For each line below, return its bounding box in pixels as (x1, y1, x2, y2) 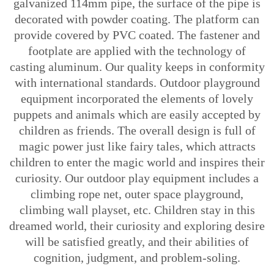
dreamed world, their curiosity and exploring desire (9, 219, 265, 232)
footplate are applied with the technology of (28, 44, 246, 57)
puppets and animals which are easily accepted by (13, 108, 261, 121)
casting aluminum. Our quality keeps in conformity (9, 60, 265, 73)
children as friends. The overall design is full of (18, 124, 256, 137)
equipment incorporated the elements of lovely (21, 92, 253, 105)
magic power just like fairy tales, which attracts (18, 139, 256, 153)
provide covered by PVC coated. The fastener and (14, 28, 260, 42)
